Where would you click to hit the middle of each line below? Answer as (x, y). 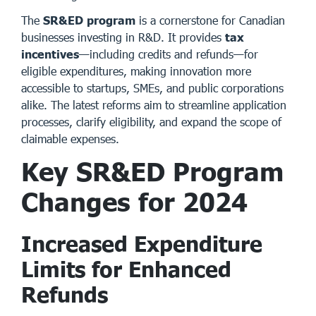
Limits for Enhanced (126, 268)
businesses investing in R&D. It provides (123, 37)
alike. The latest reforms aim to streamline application (154, 104)
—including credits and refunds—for (169, 54)
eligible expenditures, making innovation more (136, 71)
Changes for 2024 (134, 201)
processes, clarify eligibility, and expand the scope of (151, 121)
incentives (50, 54)
